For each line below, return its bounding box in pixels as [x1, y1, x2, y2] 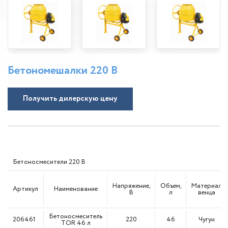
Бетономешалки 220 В [8, 62, 118, 79]
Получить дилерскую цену [23, 93, 118, 104]
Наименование [53, 184, 98, 194]
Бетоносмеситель [49, 211, 102, 221]
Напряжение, [112, 181, 151, 191]
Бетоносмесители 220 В [13, 157, 85, 167]
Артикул [13, 184, 38, 194]
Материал [191, 181, 222, 191]
